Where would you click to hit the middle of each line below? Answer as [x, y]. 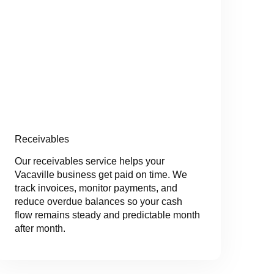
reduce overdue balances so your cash [98, 202]
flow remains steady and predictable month [107, 215]
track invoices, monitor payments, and [96, 188]
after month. [40, 229]
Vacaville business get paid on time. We [101, 175]
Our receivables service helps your [89, 161]
